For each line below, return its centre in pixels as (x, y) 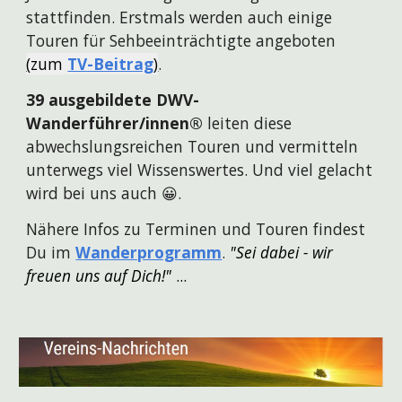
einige (310, 17)
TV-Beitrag (111, 64)
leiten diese (248, 123)
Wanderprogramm (149, 253)
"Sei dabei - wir (282, 253)
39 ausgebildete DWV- (113, 100)
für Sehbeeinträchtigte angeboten (210, 41)
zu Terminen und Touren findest (245, 229)
